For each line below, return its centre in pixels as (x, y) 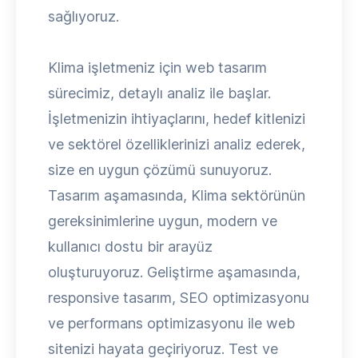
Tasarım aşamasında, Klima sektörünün (177, 195)
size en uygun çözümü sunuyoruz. (160, 170)
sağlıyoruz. (84, 16)
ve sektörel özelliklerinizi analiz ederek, (177, 144)
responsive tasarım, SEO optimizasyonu (179, 298)
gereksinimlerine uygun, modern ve (163, 221)
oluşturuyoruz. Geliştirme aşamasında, (174, 272)
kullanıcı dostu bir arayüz (130, 247)
